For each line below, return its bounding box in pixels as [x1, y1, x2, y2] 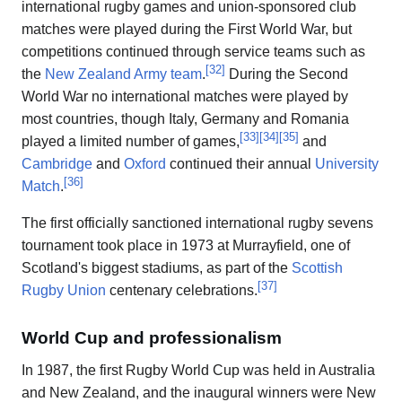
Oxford [124, 156, 166, 172]
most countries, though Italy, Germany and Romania [22, 111, 349, 127]
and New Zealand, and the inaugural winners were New [22, 385, 376, 400]
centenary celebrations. [106, 283, 258, 299]
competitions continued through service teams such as [22, 44, 365, 60]
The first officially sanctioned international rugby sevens [22, 215, 373, 232]
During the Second [225, 66, 348, 83]
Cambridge [22, 156, 92, 172]
